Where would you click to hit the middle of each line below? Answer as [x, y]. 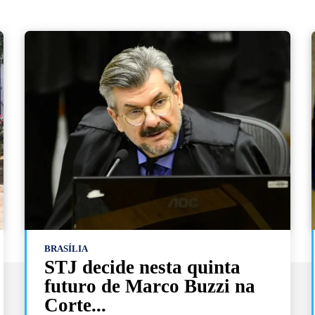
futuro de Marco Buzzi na [150, 286]
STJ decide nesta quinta [143, 267]
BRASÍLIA [66, 248]
